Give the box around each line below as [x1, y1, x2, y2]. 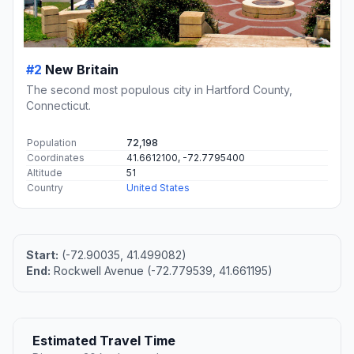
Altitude [27, 167, 62, 179]
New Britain [45, 62, 119, 78]
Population [27, 137, 77, 149]
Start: [26, 248, 58, 262]
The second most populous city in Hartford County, [26, 83, 292, 97]
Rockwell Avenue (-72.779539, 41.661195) [51, 264, 273, 278]
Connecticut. [26, 99, 91, 113]
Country [27, 182, 63, 194]
